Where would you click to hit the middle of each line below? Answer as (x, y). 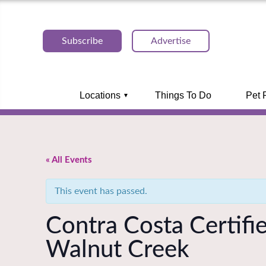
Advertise (171, 41)
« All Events (69, 160)
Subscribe (82, 41)
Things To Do (183, 95)
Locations (100, 95)
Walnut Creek (118, 250)
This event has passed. (101, 191)
